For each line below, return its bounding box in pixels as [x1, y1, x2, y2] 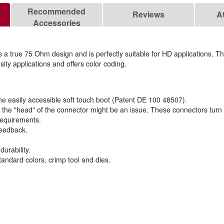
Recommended [27, 5, 85, 17]
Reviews [132, 8, 164, 20]
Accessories [32, 17, 80, 29]
